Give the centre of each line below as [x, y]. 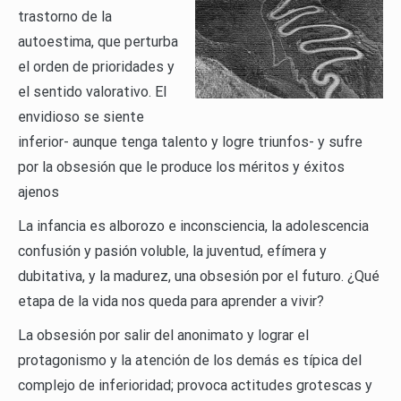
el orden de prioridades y [96, 67]
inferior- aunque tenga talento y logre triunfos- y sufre [190, 142]
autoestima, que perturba [98, 42]
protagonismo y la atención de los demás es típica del [190, 361]
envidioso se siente [81, 117]
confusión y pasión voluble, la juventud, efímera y [172, 252]
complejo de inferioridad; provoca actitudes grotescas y [195, 386]
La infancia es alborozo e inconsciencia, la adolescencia [193, 226]
